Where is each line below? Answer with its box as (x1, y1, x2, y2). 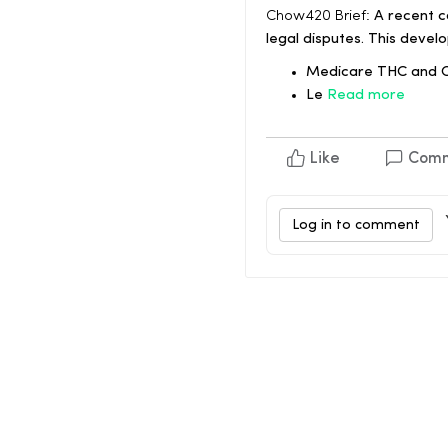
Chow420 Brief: (266, 9, 370, 25)
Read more (327, 88, 405, 104)
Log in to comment (292, 218, 420, 233)
